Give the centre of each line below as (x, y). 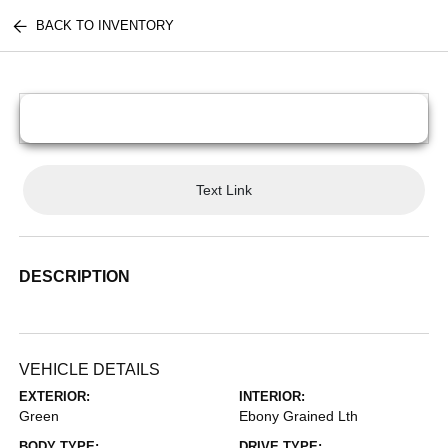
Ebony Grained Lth (298, 416)
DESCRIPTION (75, 276)
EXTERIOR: (55, 396)
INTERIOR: (272, 396)
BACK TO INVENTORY (105, 25)
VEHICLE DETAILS (90, 369)
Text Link (224, 189)
